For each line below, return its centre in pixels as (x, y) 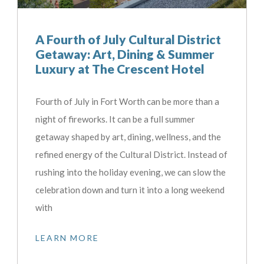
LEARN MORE (67, 237)
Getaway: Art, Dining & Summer (125, 54)
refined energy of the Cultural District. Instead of (131, 154)
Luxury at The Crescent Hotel (120, 68)
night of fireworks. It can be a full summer (115, 119)
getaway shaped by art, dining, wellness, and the (128, 136)
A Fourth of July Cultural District (128, 39)
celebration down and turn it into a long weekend (130, 189)
